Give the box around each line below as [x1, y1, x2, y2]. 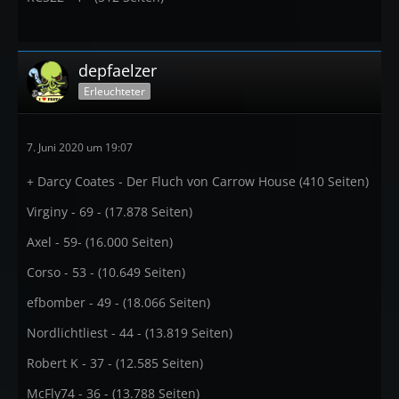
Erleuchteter [84, 83, 145, 99]
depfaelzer [78, 60, 157, 81]
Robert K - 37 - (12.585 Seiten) [27, 354, 203, 371]
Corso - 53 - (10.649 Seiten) [27, 264, 185, 281]
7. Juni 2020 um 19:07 [27, 140, 133, 155]
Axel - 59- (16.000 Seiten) [27, 233, 173, 250]
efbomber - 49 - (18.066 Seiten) [27, 294, 210, 311]
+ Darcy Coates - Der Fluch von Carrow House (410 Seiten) [27, 173, 369, 190]
